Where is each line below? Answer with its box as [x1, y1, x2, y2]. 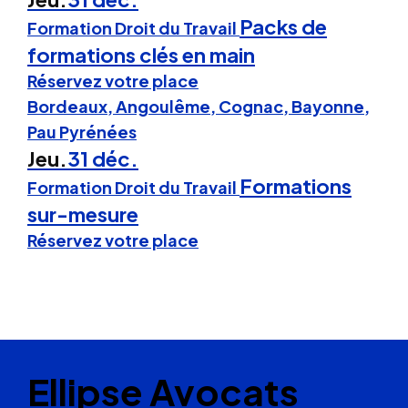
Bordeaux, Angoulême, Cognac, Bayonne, [27, 95, 370, 117]
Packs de [240, 13, 327, 39]
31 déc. [67, 145, 138, 171]
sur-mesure [27, 200, 138, 227]
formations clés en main [27, 41, 255, 67]
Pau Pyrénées [27, 120, 137, 142]
